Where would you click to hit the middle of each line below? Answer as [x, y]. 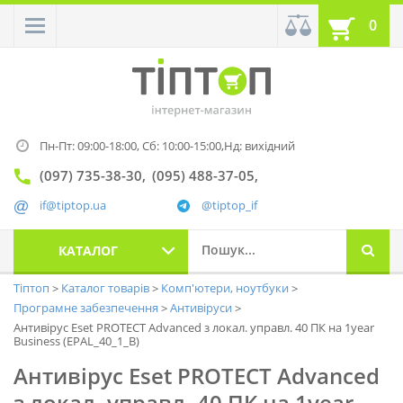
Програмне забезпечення [87, 308]
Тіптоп [33, 288]
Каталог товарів [107, 288]
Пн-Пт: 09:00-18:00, [91, 146]
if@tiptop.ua [73, 206]
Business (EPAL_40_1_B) [76, 341]
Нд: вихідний [260, 146]
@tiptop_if [229, 206]
